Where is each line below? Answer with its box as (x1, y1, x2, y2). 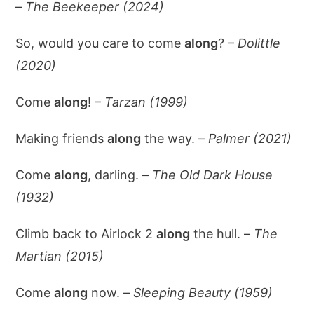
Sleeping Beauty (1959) (133, 285, 273, 300)
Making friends (15, 130, 108, 146)
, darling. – (88, 167, 153, 182)
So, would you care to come (15, 35, 185, 50)
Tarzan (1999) (104, 94, 189, 109)
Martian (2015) (15, 248, 104, 264)
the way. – (141, 130, 209, 146)
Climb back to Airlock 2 (15, 226, 157, 241)
